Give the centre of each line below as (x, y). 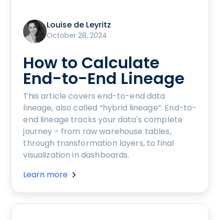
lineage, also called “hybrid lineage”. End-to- (110, 108)
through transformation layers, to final (99, 143)
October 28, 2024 (77, 35)
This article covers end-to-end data (94, 96)
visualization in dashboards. (76, 155)
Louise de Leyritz (79, 25)
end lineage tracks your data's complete (103, 119)
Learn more (46, 174)
